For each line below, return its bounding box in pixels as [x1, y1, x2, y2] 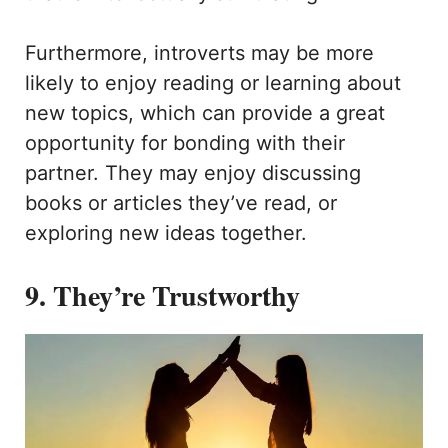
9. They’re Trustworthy [25, 275, 300, 317]
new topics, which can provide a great [25, 101, 385, 126]
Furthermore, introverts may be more [25, 41, 374, 66]
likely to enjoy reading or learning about [25, 71, 401, 96]
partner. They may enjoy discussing [25, 161, 361, 186]
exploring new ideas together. [25, 221, 313, 246]
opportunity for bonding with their [25, 131, 345, 156]
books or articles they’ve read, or [25, 191, 337, 216]
